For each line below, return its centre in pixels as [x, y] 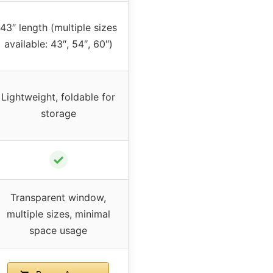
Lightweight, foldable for [58, 97]
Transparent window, [58, 198]
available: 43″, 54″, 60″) [58, 44]
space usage [58, 231]
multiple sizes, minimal [58, 214]
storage [58, 114]
